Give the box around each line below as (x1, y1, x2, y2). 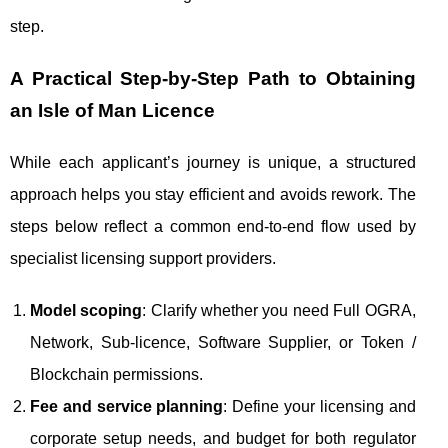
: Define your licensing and (223, 397, 416, 415)
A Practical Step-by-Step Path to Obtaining (10, 67, 416, 89)
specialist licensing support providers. (10, 249, 276, 267)
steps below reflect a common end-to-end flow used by (10, 217, 416, 235)
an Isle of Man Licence (10, 99, 215, 121)
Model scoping (30, 301, 143, 319)
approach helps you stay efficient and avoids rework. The (10, 185, 416, 203)
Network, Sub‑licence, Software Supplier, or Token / (30, 333, 416, 351)
